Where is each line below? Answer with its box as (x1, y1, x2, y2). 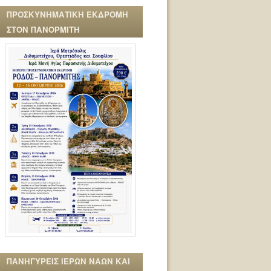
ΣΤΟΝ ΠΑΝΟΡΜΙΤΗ (7, 24, 80, 36)
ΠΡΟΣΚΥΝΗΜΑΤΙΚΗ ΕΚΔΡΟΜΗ (7, 8, 128, 21)
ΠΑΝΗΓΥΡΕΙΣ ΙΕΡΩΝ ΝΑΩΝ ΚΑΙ (7, 255, 130, 267)
